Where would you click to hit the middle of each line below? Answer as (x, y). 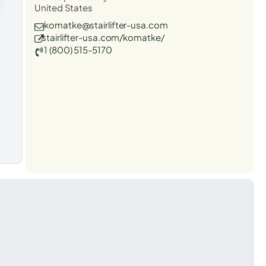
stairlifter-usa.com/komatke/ (103, 37)
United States (64, 7)
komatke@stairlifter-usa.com (106, 24)
